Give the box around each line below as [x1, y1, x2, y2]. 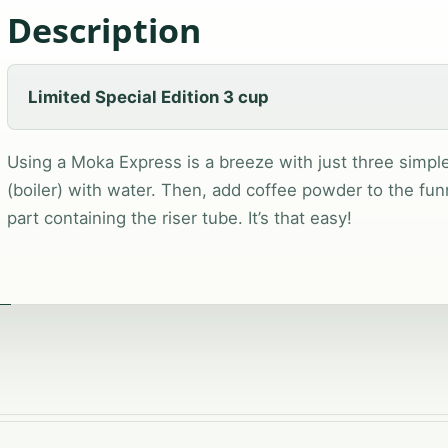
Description [6, 6, 201, 53]
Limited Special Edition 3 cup [27, 86, 269, 107]
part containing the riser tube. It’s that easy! [6, 207, 352, 228]
